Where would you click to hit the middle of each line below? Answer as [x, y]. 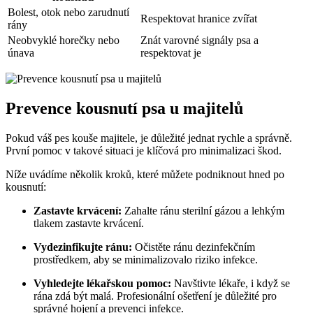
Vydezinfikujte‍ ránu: [83, 247]
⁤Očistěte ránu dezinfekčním [194, 247]
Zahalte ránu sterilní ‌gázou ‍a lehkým [203, 210]
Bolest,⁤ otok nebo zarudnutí [68, 12]
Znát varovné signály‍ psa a [199, 40]
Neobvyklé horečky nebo [64, 40]
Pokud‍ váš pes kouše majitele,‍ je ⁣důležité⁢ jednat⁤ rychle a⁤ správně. [149, 138]
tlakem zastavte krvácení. [89, 223]
